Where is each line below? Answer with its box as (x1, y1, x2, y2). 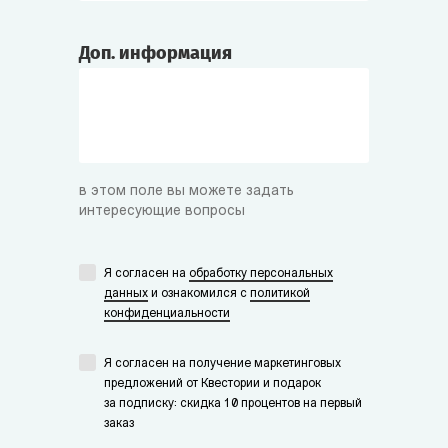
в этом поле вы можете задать (79, 184, 294, 200)
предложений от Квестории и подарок (104, 378, 321, 391)
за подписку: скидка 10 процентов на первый (104, 398, 362, 411)
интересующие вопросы (79, 204, 245, 220)
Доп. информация (79, 42, 232, 65)
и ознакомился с (148, 288, 250, 301)
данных (104, 288, 148, 301)
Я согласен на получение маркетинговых (104, 358, 341, 371)
